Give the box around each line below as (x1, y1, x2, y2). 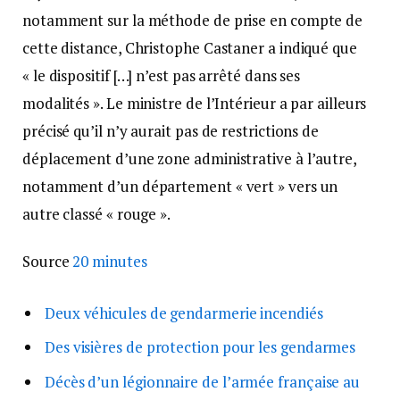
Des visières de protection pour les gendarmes (45, 337, 356, 358)
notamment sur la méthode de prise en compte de (22, 10, 363, 31)
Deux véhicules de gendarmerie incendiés (45, 302, 323, 323)
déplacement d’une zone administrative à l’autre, (22, 148, 356, 170)
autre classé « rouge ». (22, 204, 171, 225)
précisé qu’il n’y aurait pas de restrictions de (22, 121, 320, 142)
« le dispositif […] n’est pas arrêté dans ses (22, 65, 301, 87)
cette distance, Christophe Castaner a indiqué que (22, 37, 357, 59)
